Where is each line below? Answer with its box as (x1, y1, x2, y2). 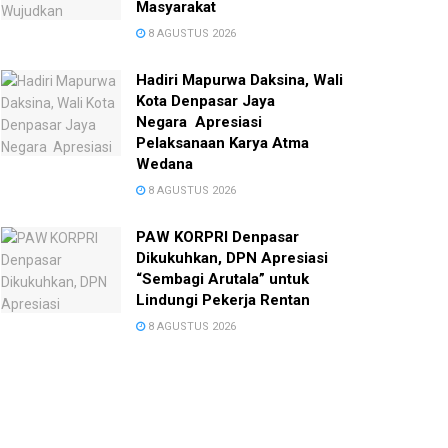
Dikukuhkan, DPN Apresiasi (136, 249, 328, 268)
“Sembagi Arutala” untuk (136, 270, 309, 289)
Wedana (136, 155, 193, 174)
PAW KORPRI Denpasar (136, 228, 299, 247)
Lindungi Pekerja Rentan (136, 291, 310, 310)
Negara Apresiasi (136, 113, 262, 132)
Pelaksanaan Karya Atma (136, 134, 309, 153)
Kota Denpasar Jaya (136, 92, 275, 111)
